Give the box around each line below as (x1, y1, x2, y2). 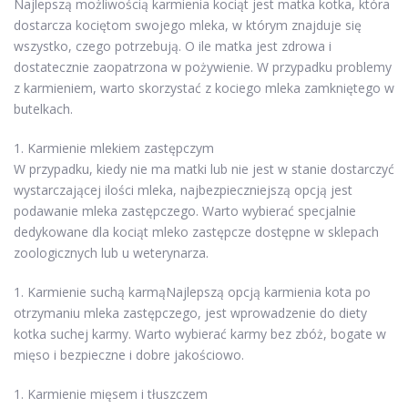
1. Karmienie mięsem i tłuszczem (14, 384, 208, 403)
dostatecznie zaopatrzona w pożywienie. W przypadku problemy (14, 57, 392, 76)
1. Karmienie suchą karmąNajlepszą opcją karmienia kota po (14, 282, 371, 301)
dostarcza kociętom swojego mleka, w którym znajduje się (14, 15, 362, 34)
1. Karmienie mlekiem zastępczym (14, 138, 214, 157)
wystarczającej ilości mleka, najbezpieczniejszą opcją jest (14, 180, 352, 199)
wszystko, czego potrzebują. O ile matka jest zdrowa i (14, 36, 331, 55)
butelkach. (14, 99, 73, 117)
